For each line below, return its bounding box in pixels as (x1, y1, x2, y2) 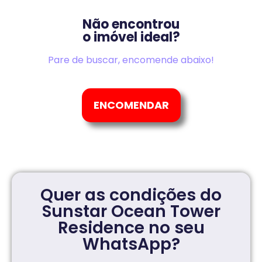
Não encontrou (82, 15, 180, 34)
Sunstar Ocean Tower (42, 200, 220, 223)
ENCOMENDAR (93, 98, 169, 113)
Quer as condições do (40, 184, 222, 207)
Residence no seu (57, 216, 205, 240)
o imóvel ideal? (82, 28, 180, 47)
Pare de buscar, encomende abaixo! (48, 53, 214, 67)
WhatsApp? (82, 233, 180, 256)
